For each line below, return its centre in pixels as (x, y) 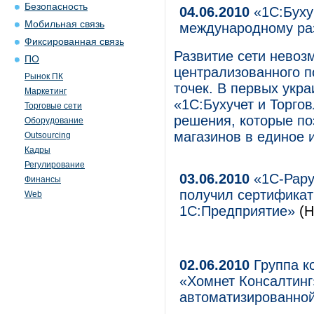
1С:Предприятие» (237, 211)
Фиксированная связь (74, 42)
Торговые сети (53, 106)
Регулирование (55, 165)
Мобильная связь (64, 24)
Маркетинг (46, 91)
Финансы (43, 179)
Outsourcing (48, 135)
